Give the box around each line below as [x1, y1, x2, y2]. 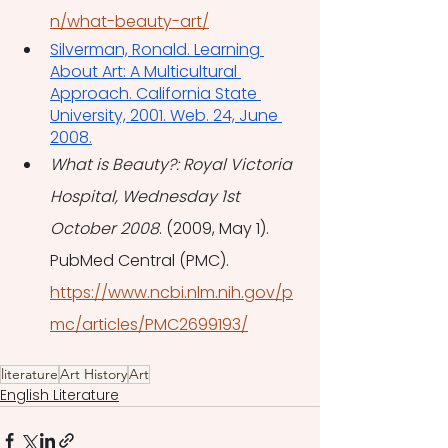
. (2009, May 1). [159, 217, 273, 240]
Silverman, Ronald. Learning [50, 38, 264, 61]
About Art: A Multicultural [50, 60, 241, 83]
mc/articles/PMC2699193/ [50, 313, 248, 336]
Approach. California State [50, 82, 261, 105]
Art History [60, 365, 127, 383]
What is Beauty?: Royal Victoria [50, 153, 296, 176]
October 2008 [50, 217, 159, 240]
